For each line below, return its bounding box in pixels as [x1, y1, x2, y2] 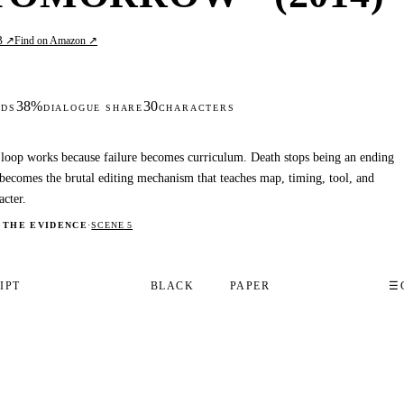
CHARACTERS [158, 103, 235, 113]
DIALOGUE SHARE [42, 103, 143, 113]
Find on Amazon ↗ [14, 34, 98, 47]
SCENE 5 [91, 220, 133, 231]
